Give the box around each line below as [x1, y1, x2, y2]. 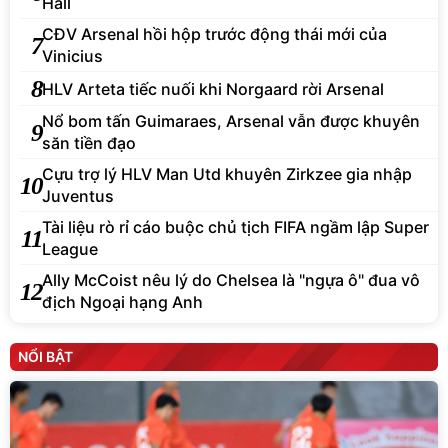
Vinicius [42, 46, 103, 67]
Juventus [42, 186, 114, 207]
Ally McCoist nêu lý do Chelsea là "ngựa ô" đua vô [42, 270, 420, 291]
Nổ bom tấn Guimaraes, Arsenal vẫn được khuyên [42, 111, 420, 132]
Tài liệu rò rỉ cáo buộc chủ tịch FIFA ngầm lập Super [42, 217, 429, 238]
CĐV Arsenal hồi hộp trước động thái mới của [42, 24, 387, 45]
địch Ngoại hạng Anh [42, 292, 203, 313]
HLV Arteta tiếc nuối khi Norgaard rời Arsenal [42, 78, 384, 99]
